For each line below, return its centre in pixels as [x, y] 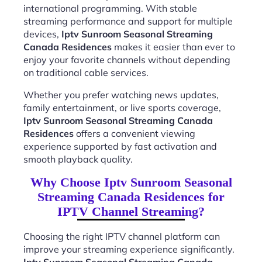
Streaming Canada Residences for [131, 197]
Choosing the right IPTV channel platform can [122, 236]
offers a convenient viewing [135, 133]
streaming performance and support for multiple [128, 21]
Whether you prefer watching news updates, [121, 95]
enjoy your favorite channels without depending [127, 60]
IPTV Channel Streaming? [131, 211]
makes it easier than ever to [173, 47]
